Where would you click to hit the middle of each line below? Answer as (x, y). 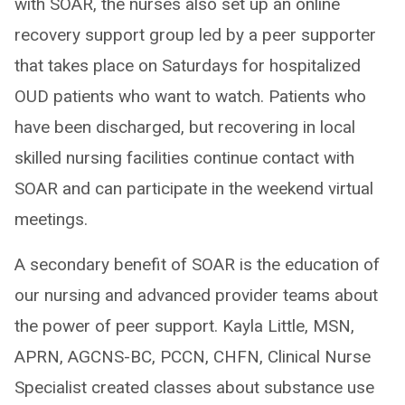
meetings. (51, 220)
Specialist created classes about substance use (194, 388)
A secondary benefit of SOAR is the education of (197, 265)
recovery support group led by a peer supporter (195, 35)
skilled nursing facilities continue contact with (184, 158)
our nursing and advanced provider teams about (196, 296)
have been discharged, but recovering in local (185, 127)
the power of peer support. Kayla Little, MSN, (184, 326)
